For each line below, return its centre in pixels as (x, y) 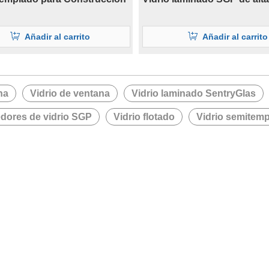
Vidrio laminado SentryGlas (194, 93)
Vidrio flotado (144, 117)
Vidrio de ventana (70, 93)
